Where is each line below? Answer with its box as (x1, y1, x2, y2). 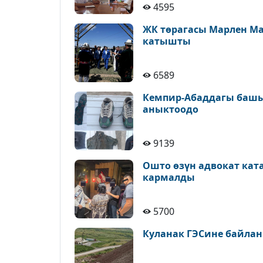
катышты (143, 35, 191, 48)
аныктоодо (143, 103, 198, 116)
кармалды (143, 171, 195, 184)
